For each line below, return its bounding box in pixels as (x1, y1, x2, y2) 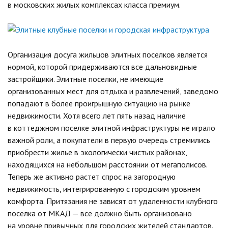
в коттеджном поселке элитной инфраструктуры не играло (8, 122, 215, 133)
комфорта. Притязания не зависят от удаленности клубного (8, 195, 218, 206)
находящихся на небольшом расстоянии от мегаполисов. (8, 159, 207, 169)
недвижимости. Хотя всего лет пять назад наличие (8, 110, 186, 121)
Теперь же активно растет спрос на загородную (8, 171, 176, 182)
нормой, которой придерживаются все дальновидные (8, 61, 197, 72)
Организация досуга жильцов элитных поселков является (8, 49, 208, 60)
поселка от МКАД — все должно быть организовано (8, 208, 192, 218)
